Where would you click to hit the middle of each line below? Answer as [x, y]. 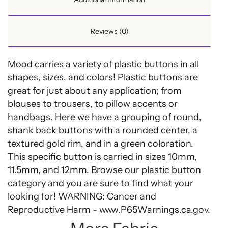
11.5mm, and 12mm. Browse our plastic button [104, 170]
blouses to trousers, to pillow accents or [93, 104]
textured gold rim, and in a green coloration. [101, 144]
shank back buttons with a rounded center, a [103, 131]
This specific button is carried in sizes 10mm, [102, 157]
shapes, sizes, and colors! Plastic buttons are [103, 78]
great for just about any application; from [95, 91]
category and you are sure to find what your [101, 183]
